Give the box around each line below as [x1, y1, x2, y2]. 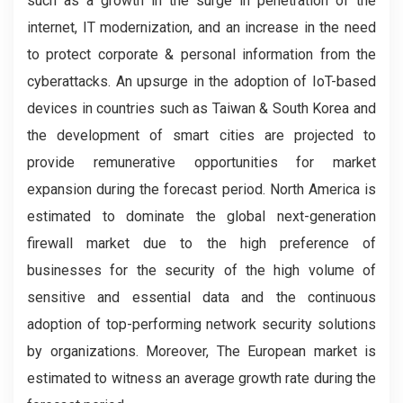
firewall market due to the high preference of [27, 235, 376, 252]
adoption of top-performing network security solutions [27, 316, 376, 333]
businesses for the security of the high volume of [27, 262, 376, 279]
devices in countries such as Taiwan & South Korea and [27, 100, 376, 117]
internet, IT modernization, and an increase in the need [27, 19, 376, 36]
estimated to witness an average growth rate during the [27, 370, 376, 387]
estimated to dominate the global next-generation [27, 208, 376, 225]
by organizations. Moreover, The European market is [27, 343, 376, 360]
